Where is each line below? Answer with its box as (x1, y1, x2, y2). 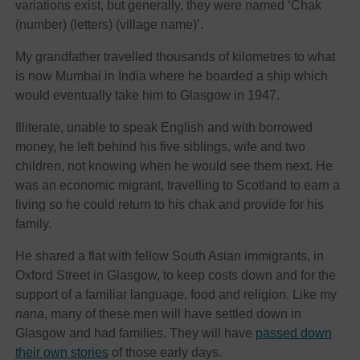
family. (14, 217, 51, 231)
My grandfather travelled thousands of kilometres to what (14, 50, 335, 64)
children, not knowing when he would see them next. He (14, 159, 333, 174)
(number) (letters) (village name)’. (14, 18, 203, 32)
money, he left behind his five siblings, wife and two (14, 140, 305, 154)
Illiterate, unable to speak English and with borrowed (14, 121, 313, 135)
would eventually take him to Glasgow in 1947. (14, 88, 280, 103)
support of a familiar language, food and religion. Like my (14, 288, 337, 302)
